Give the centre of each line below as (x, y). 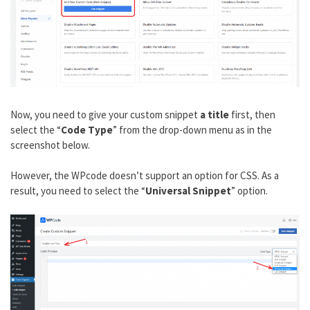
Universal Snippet (188, 191)
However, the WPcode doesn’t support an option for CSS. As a (145, 176)
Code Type (87, 129)
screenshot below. (50, 145)
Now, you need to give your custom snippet (105, 114)
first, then (252, 114)
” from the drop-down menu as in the (192, 129)
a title (215, 114)
